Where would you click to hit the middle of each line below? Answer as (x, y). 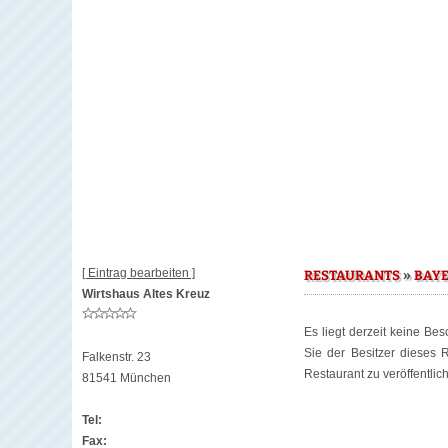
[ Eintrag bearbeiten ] (138, 273)
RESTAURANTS (352, 276)
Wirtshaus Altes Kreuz (146, 294)
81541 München (126, 378)
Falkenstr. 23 (116, 357)
